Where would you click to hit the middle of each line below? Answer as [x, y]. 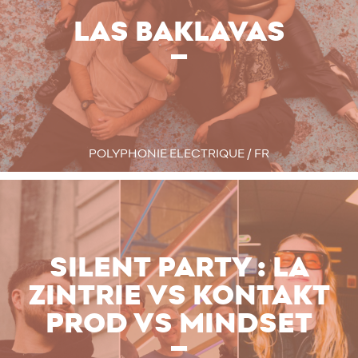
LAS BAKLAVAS [179, 32]
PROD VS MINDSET [179, 324]
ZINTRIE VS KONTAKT [179, 296]
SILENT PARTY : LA [179, 268]
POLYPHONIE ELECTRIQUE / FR [179, 154]
